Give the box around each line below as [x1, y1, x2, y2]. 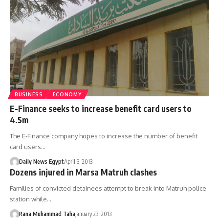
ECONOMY [52, 91, 82, 98]
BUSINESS [15, 91, 43, 98]
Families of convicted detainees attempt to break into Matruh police [10, 184, 206, 193]
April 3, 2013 [64, 158, 92, 166]
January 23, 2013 [75, 210, 111, 218]
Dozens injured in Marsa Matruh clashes [10, 167, 157, 178]
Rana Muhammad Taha [19, 210, 75, 218]
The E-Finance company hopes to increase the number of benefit [10, 132, 197, 140]
